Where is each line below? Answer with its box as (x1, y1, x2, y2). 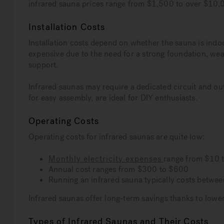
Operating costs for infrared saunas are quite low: (28, 131, 204, 142)
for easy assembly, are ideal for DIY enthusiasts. (28, 92, 197, 103)
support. (28, 59, 58, 70)
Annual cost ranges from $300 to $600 (48, 164, 189, 175)
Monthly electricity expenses (48, 153, 161, 164)
